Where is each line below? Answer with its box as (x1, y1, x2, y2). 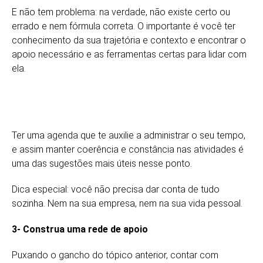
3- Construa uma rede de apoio (12, 223, 148, 235)
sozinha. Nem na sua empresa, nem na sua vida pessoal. (12, 197, 242, 209)
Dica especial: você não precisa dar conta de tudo (12, 183, 220, 195)
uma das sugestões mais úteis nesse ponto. (12, 157, 192, 169)
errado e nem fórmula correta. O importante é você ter (12, 20, 235, 32)
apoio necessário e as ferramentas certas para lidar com (12, 48, 247, 60)
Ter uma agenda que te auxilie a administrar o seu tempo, (12, 129, 245, 141)
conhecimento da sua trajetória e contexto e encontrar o (12, 34, 246, 46)
